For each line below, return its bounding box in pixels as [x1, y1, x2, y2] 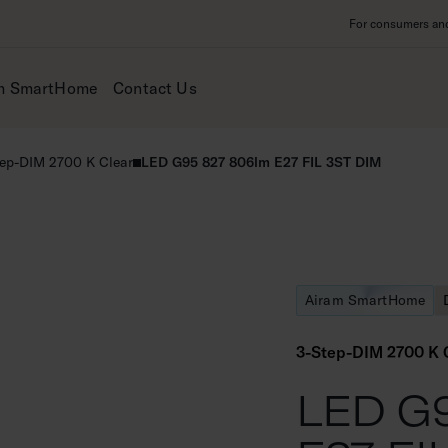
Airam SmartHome [305, 291, 426, 309]
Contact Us [113, 78, 197, 98]
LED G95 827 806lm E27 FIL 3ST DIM [141, 153, 382, 171]
